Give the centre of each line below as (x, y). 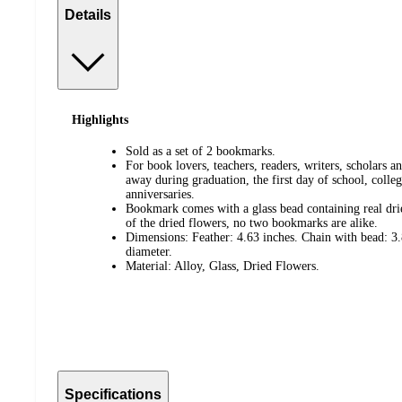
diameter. (149, 251)
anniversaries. (160, 194)
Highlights (100, 120)
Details (88, 15)
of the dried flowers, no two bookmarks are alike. (252, 223)
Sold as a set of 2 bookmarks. (201, 151)
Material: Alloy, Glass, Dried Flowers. (223, 266)
